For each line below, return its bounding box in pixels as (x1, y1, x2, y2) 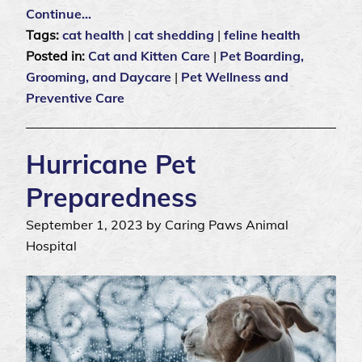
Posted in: (26, 48, 88, 65)
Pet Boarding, (220, 48, 304, 65)
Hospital (26, 238, 77, 255)
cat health (62, 27, 124, 44)
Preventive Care (26, 90, 124, 107)
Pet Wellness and (181, 69, 288, 86)
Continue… (26, 6, 91, 23)
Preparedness (26, 181, 197, 214)
